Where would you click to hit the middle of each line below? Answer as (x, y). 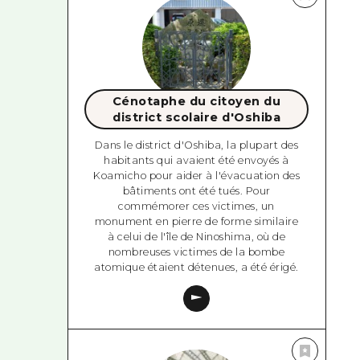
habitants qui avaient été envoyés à (196, 161)
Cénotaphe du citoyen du (196, 101)
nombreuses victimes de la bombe (196, 252)
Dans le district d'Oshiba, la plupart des (196, 145)
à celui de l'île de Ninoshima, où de (197, 237)
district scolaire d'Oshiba (197, 117)
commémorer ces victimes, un (196, 207)
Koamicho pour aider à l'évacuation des (197, 176)
